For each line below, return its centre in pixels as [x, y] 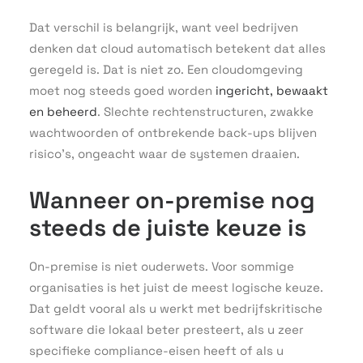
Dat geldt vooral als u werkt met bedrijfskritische [176, 308]
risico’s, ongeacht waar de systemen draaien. [164, 154]
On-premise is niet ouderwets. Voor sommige [162, 266]
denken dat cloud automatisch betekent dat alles [177, 48]
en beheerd [63, 111]
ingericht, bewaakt [272, 90]
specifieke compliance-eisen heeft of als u [156, 350]
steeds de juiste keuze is [168, 227]
